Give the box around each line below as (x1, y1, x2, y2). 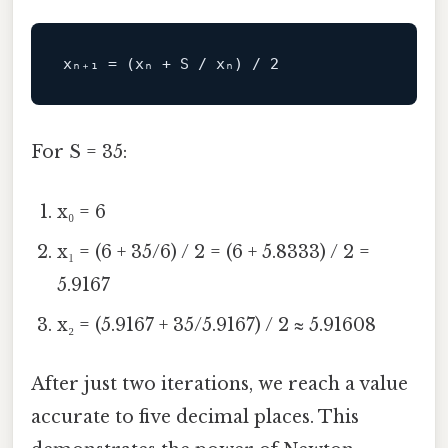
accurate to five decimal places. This (31, 405, 359, 428)
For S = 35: (31, 141, 127, 164)
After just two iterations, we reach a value (31, 372, 408, 395)
